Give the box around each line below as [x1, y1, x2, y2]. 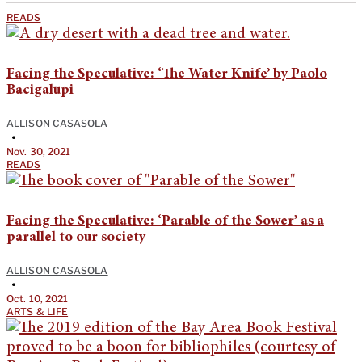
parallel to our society [6, 229, 145, 245]
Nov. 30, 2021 [6, 145, 71, 158]
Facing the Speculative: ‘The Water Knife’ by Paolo [6, 66, 327, 82]
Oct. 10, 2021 [6, 292, 69, 305]
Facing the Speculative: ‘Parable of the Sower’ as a [6, 213, 324, 229]
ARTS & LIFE [6, 305, 69, 318]
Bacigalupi [6, 82, 74, 98]
